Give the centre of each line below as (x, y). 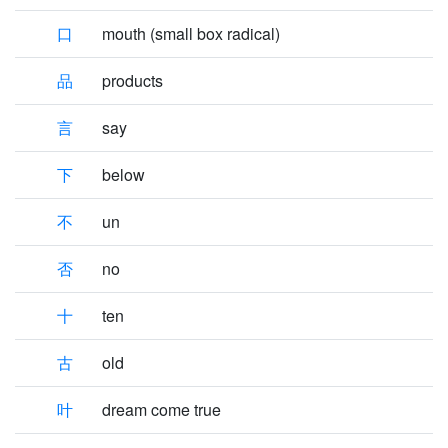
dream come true (161, 409)
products (132, 80)
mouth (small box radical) (191, 33)
